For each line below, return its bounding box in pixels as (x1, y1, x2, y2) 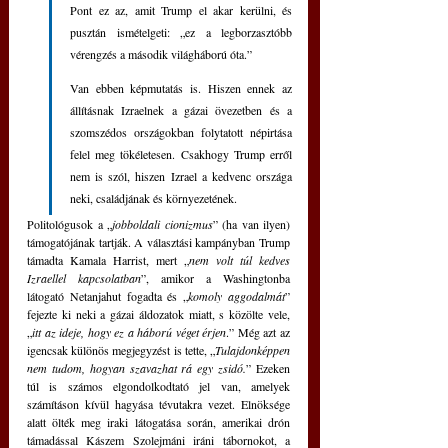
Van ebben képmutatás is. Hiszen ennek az (70, 80, 292, 97)
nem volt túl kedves (189, 252, 290, 269)
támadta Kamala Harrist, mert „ (27, 252, 189, 269)
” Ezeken (246, 360, 291, 377)
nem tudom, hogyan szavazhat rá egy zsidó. (27, 360, 247, 377)
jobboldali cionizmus (112, 216, 213, 233)
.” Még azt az (226, 324, 291, 341)
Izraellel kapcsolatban (27, 270, 141, 287)
